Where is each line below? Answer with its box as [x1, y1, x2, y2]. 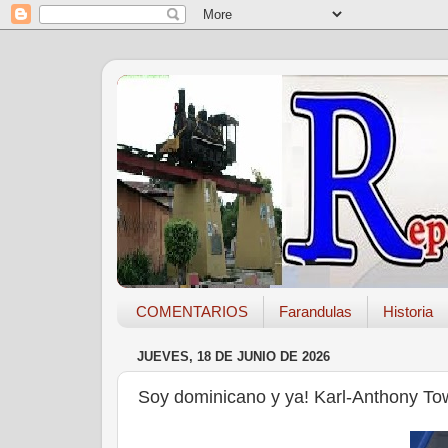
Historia [382, 303, 433, 321]
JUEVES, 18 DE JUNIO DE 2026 [137, 349, 330, 365]
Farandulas [278, 303, 352, 321]
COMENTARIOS [135, 303, 248, 321]
